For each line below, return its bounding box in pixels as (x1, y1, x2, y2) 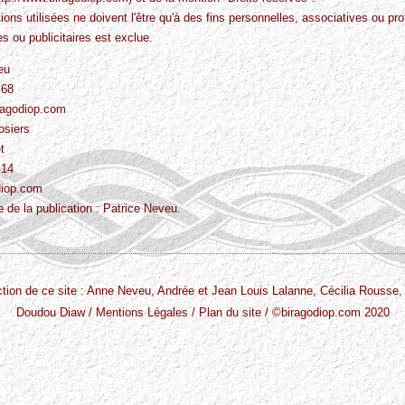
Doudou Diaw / (15, 306, 96, 319)
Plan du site (198, 306, 261, 319)
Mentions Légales (95, 306, 188, 319)
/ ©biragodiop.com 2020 (260, 306, 390, 319)
